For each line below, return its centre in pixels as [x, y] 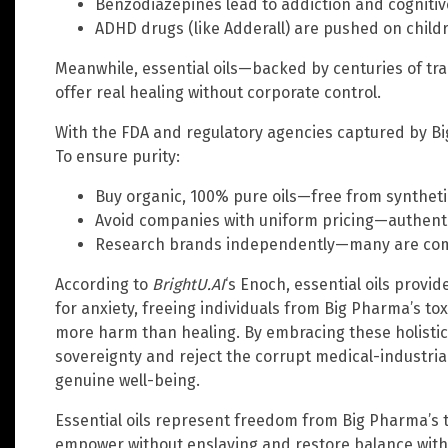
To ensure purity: [117, 156]
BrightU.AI [188, 284]
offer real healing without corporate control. [218, 92]
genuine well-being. [127, 380]
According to [103, 284]
